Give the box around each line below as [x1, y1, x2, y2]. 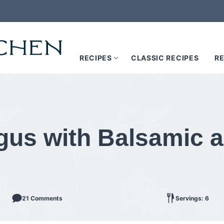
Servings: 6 [175, 194, 209, 202]
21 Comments [21, 194, 62, 202]
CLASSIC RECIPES [130, 53, 199, 62]
